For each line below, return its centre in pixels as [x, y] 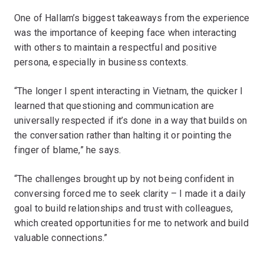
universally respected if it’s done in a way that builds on [131, 120]
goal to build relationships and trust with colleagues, [124, 208]
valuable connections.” [61, 237]
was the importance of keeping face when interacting [126, 32]
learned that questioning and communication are [114, 105]
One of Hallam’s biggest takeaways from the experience [132, 18]
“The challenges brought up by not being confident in [124, 179]
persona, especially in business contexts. [101, 62]
